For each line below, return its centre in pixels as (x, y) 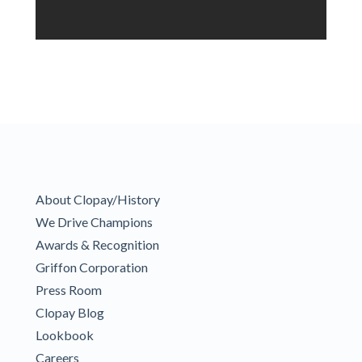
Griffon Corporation (92, 267)
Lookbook (65, 335)
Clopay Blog (70, 312)
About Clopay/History (98, 199)
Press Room (69, 289)
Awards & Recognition (97, 244)
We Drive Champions (94, 221)
